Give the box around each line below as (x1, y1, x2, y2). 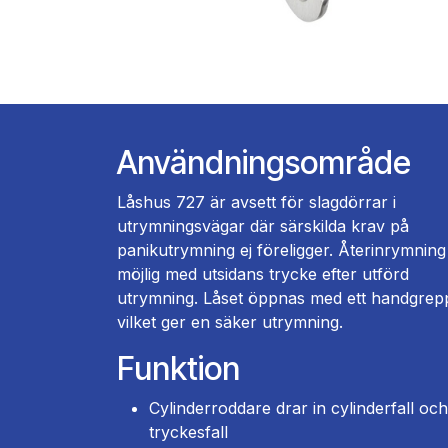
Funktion (117, 348, 240, 388)
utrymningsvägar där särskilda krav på (117, 215, 409, 236)
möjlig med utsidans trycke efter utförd (117, 263, 409, 284)
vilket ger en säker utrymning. (117, 311, 343, 332)
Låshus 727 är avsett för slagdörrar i (117, 191, 396, 212)
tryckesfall (149, 421, 228, 442)
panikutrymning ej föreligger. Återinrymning (117, 239, 446, 260)
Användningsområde (117, 142, 411, 182)
